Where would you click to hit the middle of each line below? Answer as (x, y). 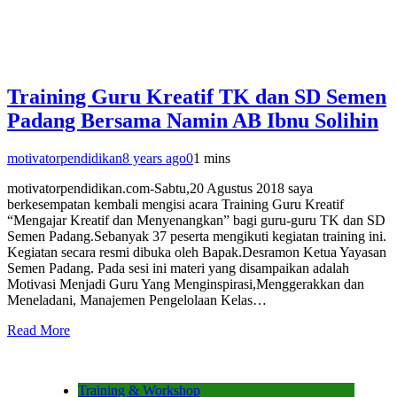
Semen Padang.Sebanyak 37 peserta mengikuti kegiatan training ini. (197, 236)
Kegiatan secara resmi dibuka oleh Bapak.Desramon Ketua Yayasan (197, 252)
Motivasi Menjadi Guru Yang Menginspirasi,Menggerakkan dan (186, 284)
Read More (39, 330)
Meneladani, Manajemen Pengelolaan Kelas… (137, 300)
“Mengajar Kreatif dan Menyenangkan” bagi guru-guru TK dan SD (196, 220)
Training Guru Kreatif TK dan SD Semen (197, 96)
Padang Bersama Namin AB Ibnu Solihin (193, 120)
